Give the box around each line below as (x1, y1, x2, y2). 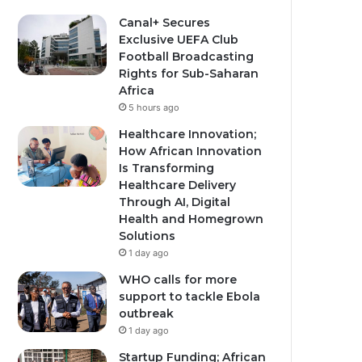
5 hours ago (128, 102, 180, 113)
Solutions (119, 229, 176, 243)
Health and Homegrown (119, 212, 264, 226)
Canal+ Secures (119, 15, 211, 30)
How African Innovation (119, 144, 263, 158)
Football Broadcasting (119, 49, 255, 64)
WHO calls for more (119, 272, 238, 287)
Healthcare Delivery (119, 178, 237, 192)
